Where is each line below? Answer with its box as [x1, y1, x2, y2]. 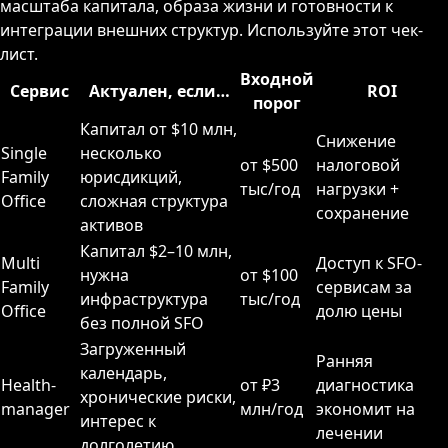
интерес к [80, 410, 156, 432]
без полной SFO [80, 312, 204, 334]
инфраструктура [80, 288, 208, 310]
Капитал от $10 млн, [80, 118, 237, 140]
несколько [80, 142, 162, 164]
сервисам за [316, 276, 412, 298]
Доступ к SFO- [316, 252, 422, 274]
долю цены [316, 300, 402, 322]
